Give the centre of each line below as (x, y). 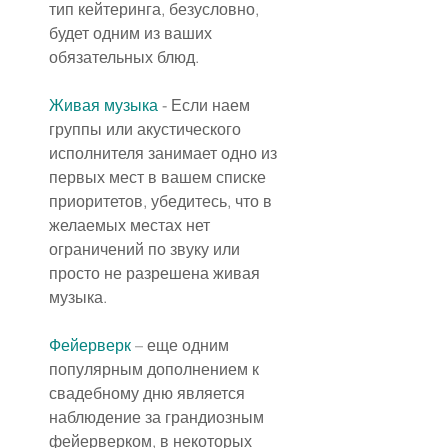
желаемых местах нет (131, 225)
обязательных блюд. (124, 57)
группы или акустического (147, 129)
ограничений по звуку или (146, 249)
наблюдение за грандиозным (158, 417)
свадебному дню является (149, 393)
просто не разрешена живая (156, 273)
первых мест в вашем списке (159, 177)
